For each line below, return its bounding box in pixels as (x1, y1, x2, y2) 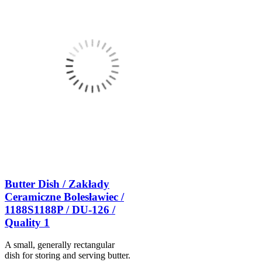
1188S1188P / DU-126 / (5, 203, 115, 216)
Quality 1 (5, 216, 50, 229)
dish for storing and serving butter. (5, 250, 130, 261)
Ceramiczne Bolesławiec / (5, 190, 124, 203)
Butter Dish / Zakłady (5, 177, 109, 190)
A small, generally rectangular (5, 240, 115, 250)
